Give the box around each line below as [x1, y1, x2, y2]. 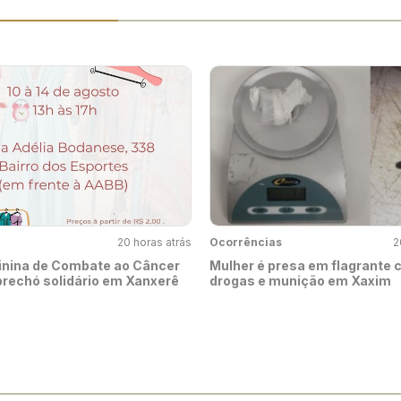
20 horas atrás [117, 235, 192, 250]
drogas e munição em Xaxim [209, 273, 391, 289]
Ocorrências [209, 235, 282, 250]
